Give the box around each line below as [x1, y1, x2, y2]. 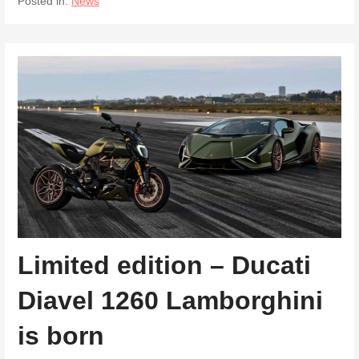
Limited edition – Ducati [18, 251, 312, 280]
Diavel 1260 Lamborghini [18, 286, 324, 316]
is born [18, 321, 105, 351]
